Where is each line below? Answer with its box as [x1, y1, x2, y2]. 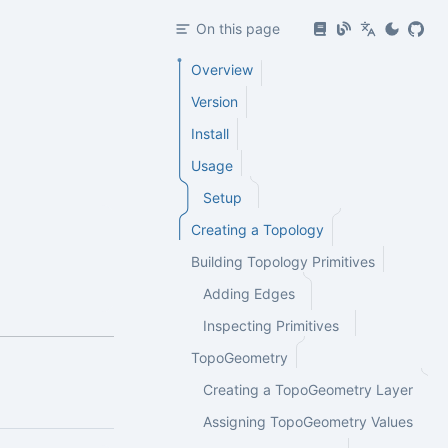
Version [191, 93, 238, 110]
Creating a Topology [191, 221, 324, 238]
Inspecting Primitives [203, 317, 339, 334]
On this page [196, 20, 280, 37]
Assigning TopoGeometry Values [203, 413, 413, 430]
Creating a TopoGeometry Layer [203, 381, 413, 398]
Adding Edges [203, 285, 295, 302]
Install [191, 125, 229, 142]
